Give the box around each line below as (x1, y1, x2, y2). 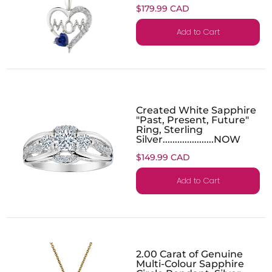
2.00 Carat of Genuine (136, 247, 243, 260)
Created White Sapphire (136, 103, 256, 116)
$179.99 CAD (136, 2, 189, 14)
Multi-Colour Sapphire (136, 257, 244, 270)
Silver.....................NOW (136, 132, 240, 145)
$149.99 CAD (136, 151, 190, 163)
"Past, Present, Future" (136, 113, 249, 126)
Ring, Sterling (136, 123, 203, 135)
